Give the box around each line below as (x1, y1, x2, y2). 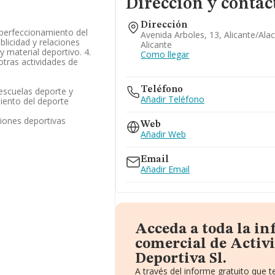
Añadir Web (141, 128, 187, 140)
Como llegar (141, 48, 190, 60)
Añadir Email (141, 163, 190, 175)
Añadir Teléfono (141, 93, 205, 105)
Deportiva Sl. (135, 252, 227, 266)
